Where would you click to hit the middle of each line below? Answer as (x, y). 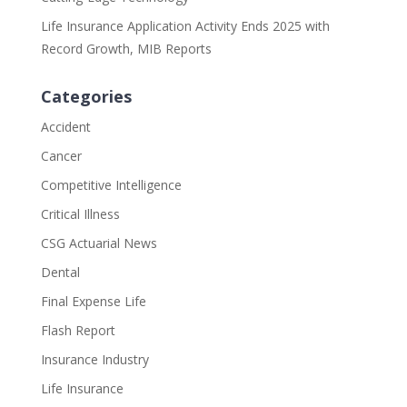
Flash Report (78, 331)
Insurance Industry (94, 360)
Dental (60, 273)
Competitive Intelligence (111, 185)
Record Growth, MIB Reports (126, 49)
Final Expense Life (93, 302)
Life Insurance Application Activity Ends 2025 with (185, 26)
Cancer (61, 156)
